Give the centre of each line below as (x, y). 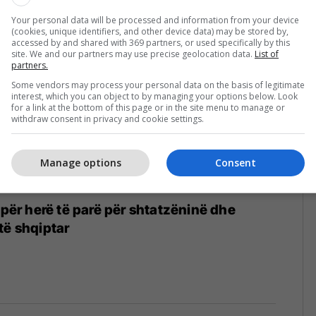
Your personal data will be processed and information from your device (155, 20)
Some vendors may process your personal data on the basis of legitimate (158, 85)
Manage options (80, 163)
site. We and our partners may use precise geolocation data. (133, 54)
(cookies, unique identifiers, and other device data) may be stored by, (150, 31)
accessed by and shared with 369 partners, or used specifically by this (151, 42)
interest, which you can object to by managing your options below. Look (154, 96)
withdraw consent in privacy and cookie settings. (108, 119)
